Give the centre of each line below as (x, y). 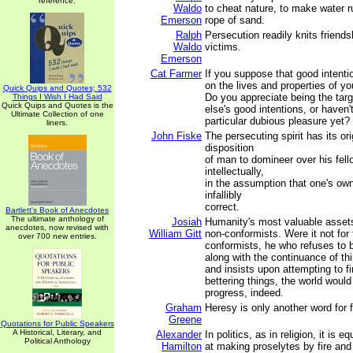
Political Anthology (57, 341)
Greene (185, 320)
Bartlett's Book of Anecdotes (57, 210)
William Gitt (175, 234)
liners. (57, 123)
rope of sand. (235, 20)
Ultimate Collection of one (57, 114)
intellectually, (234, 171)
